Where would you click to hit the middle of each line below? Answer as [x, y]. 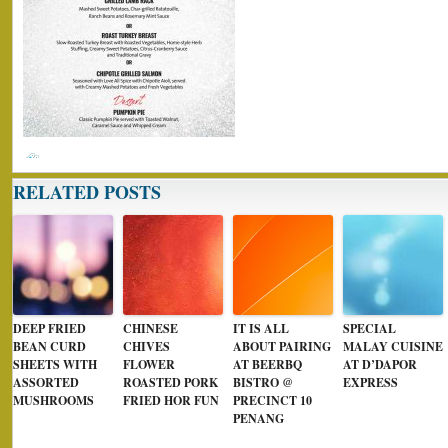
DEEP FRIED [49, 328]
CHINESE [150, 328]
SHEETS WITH [55, 364]
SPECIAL [369, 328]
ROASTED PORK [170, 382]
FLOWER [149, 364]
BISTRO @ [263, 382]
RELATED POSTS [87, 192]
